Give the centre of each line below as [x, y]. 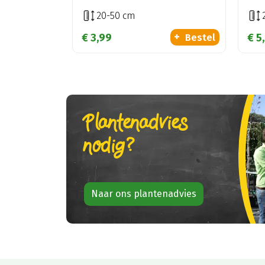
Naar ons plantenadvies [144, 194]
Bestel [201, 37]
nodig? [110, 147]
